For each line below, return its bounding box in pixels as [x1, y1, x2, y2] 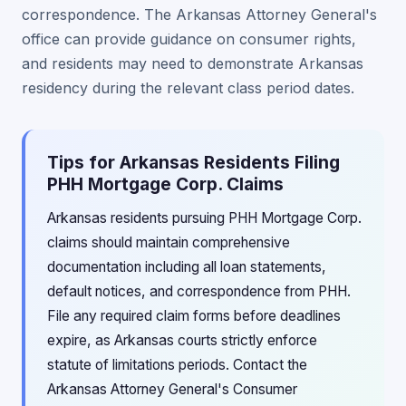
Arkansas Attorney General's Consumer [47, 381, 297, 398]
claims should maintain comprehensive [47, 234, 290, 251]
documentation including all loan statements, [47, 258, 326, 275]
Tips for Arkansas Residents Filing [47, 151, 340, 173]
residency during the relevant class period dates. [22, 79, 354, 97]
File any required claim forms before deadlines [47, 307, 341, 324]
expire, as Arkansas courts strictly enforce [47, 332, 317, 349]
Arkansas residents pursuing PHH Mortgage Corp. [47, 209, 362, 227]
